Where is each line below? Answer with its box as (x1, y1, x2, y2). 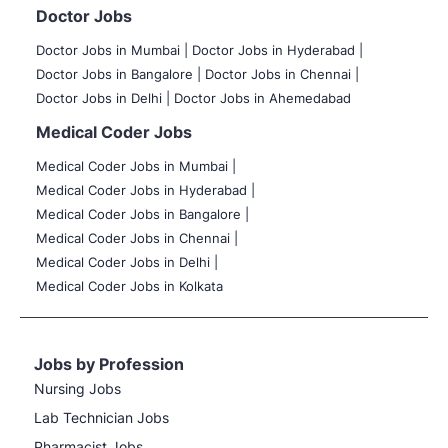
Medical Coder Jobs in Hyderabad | (36, 182, 255, 199)
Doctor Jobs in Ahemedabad (174, 90, 351, 107)
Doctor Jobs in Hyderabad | (192, 42, 363, 59)
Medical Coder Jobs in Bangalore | (36, 206, 249, 223)
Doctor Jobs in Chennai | (205, 66, 359, 83)
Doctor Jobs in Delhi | (36, 90, 170, 107)
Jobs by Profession (34, 354, 184, 375)
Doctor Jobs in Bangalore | (36, 66, 201, 83)
